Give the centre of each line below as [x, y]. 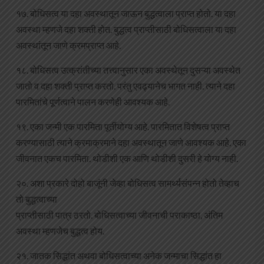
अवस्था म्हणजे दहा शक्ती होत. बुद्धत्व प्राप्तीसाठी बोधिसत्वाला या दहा [126, 29]
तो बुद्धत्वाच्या [37, 199]
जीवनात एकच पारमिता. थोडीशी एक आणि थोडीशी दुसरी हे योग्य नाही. [127, 159]
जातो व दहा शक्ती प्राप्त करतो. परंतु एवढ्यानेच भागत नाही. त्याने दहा [126, 86]
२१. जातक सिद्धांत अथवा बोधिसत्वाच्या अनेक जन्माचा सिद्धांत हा [119, 256]
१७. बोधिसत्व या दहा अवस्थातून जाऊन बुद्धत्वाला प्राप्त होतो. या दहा [126, 14]
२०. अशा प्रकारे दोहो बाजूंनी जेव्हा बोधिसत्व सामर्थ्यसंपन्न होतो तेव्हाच [128, 183]
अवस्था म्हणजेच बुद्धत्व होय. [60, 231]
